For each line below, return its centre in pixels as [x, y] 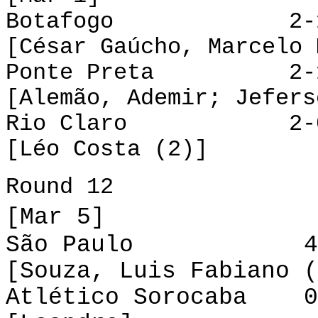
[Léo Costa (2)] [107, 149]
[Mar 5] [55, 217]
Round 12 [60, 187]
